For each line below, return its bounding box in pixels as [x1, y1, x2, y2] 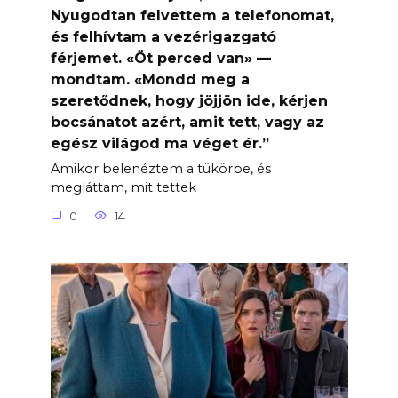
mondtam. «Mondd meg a [50, 70, 250, 88]
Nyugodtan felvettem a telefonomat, [50, 6, 334, 24]
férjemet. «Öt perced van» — [50, 49, 271, 67]
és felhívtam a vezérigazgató [50, 28, 276, 45]
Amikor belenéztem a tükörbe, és [50, 161, 271, 178]
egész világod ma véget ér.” [50, 134, 269, 152]
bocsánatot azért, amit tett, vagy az [50, 113, 324, 131]
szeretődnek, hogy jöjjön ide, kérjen [50, 92, 328, 109]
